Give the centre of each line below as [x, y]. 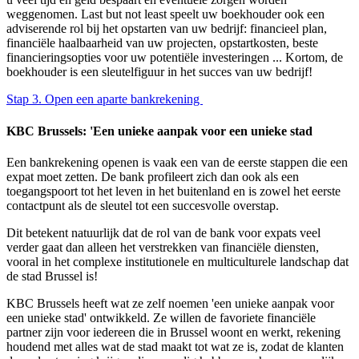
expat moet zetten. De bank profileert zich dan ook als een [153, 177]
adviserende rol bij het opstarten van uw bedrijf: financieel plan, [167, 29]
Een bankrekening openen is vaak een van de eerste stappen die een [177, 162]
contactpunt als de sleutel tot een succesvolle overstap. [144, 206]
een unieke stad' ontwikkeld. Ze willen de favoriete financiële [161, 318]
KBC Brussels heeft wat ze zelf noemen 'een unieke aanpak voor [170, 303]
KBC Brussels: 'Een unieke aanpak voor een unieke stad [161, 131]
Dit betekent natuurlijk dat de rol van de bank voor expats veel [163, 233]
